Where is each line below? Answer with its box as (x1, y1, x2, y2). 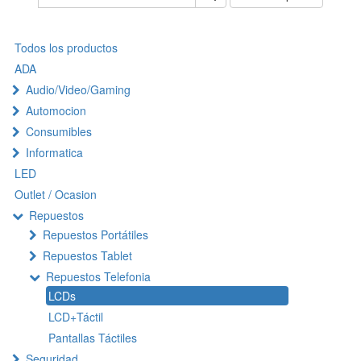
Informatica (26, 144, 83, 160)
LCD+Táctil (48, 309, 103, 325)
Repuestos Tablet (43, 247, 132, 263)
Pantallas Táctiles (48, 330, 137, 346)
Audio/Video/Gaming (26, 81, 131, 98)
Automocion (26, 102, 86, 118)
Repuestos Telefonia (46, 268, 151, 284)
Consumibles (26, 123, 92, 139)
